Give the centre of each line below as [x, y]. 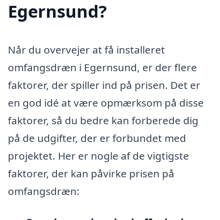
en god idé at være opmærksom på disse [106, 102]
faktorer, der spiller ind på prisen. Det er [104, 85]
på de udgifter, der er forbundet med [97, 138]
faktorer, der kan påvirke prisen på [91, 173]
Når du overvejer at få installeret [86, 49]
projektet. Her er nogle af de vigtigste [98, 155]
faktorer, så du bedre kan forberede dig [103, 120]
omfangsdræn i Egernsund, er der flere [102, 67]
